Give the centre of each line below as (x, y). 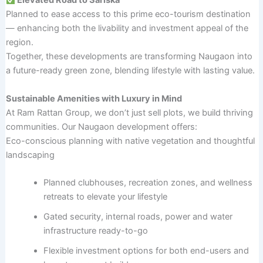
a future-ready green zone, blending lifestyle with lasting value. (130, 71)
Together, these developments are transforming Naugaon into (129, 57)
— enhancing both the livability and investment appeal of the (127, 28)
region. (19, 43)
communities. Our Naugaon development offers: (101, 127)
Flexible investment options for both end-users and (146, 250)
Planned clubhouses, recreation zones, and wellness (148, 182)
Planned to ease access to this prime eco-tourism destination (128, 14)
